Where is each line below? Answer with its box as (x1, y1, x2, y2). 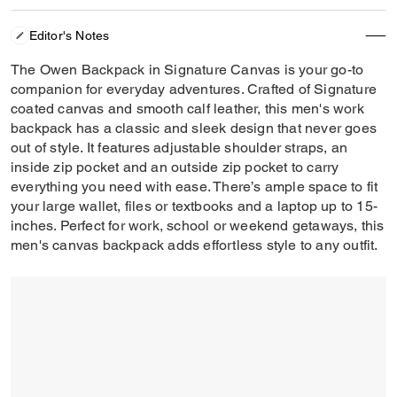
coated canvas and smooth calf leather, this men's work (11, 100, 364, 117)
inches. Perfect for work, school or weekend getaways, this (11, 217, 385, 234)
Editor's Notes (28, 27, 110, 43)
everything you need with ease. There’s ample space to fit (11, 178, 378, 195)
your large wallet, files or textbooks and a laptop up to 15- (11, 198, 378, 214)
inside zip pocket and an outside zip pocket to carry (11, 159, 339, 175)
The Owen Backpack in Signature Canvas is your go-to (11, 61, 364, 78)
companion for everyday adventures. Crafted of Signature (11, 81, 378, 97)
